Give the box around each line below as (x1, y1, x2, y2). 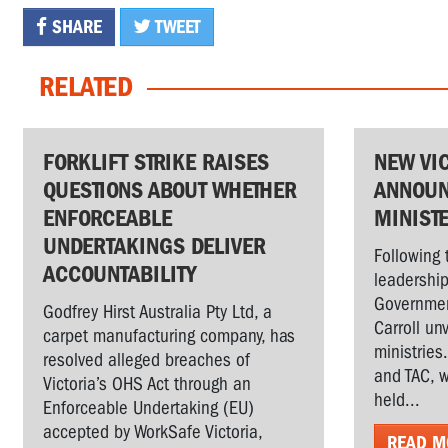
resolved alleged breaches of (43, 349, 250, 371)
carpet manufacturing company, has (43, 325, 295, 347)
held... (373, 389, 420, 411)
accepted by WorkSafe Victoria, (43, 421, 262, 443)
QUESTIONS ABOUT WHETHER (43, 176, 297, 204)
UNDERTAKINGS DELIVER (43, 232, 266, 260)
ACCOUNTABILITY (43, 260, 197, 288)
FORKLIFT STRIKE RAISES (43, 148, 269, 176)
